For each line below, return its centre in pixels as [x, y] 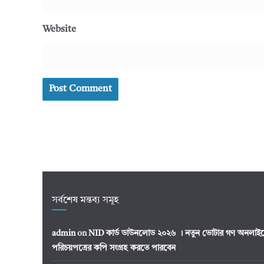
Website [59, 30]
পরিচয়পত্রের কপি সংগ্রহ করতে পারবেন [114, 248]
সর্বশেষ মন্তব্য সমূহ [85, 200]
